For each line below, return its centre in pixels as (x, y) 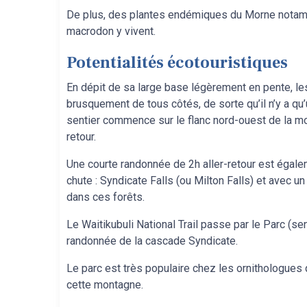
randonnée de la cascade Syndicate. (153, 241)
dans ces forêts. (107, 197)
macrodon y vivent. (112, 31)
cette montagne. (106, 285)
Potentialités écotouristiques (177, 63)
